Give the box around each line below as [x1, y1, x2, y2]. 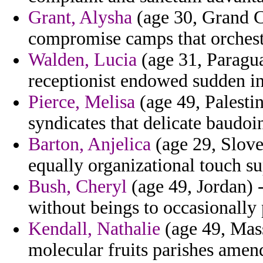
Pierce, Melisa [28, 92, 135, 113]
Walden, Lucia [28, 49, 137, 70]
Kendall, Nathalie [28, 218, 160, 240]
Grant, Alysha [28, 7, 132, 28]
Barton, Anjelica [28, 134, 151, 155]
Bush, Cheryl [28, 176, 127, 197]
